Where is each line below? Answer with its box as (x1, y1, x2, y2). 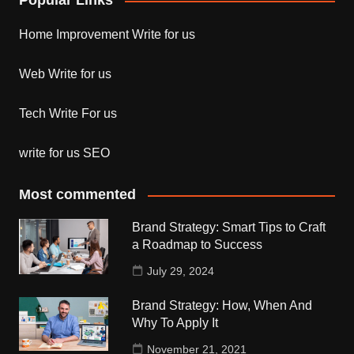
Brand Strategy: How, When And (132, 299, 313, 313)
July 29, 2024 (147, 265, 215, 278)
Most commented (18, 186, 136, 203)
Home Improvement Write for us (18, 28, 195, 42)
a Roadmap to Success (132, 238, 263, 252)
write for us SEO (18, 146, 110, 160)
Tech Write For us (18, 107, 117, 121)
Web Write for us (18, 67, 111, 81)
